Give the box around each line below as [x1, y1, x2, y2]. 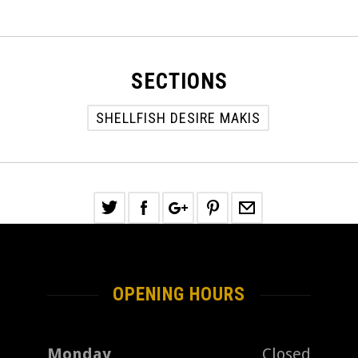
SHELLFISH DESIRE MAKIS [95, 109, 261, 126]
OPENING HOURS [112, 283, 245, 305]
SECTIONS [130, 68, 228, 94]
